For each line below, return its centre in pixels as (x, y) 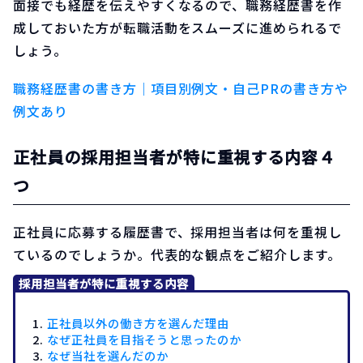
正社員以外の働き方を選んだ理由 (138, 322)
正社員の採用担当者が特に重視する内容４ (175, 156)
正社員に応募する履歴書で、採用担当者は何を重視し (178, 232)
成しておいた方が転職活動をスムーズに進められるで (178, 27)
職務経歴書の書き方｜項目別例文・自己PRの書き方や (181, 88)
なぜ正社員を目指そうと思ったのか (144, 339)
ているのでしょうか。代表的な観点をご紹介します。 (177, 255)
